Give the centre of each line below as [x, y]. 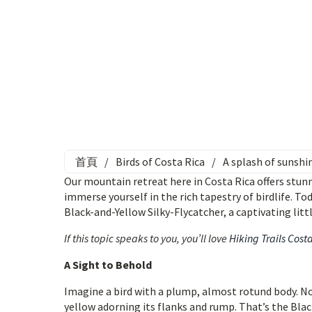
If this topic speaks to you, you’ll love [147, 238]
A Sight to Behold [108, 265]
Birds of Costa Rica [160, 162]
